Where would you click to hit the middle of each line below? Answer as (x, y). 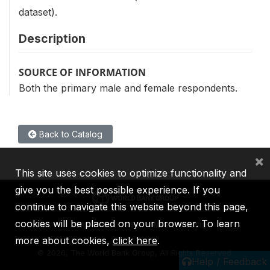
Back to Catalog (70, 134)
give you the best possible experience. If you (118, 190)
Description (52, 39)
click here (135, 240)
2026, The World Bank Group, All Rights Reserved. (140, 253)
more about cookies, (64, 240)
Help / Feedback (229, 262)
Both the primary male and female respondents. (128, 88)
